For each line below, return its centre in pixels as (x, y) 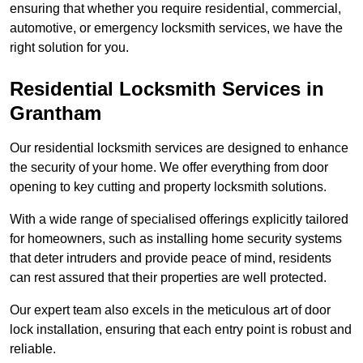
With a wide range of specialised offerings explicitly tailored (179, 220)
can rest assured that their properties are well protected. (168, 278)
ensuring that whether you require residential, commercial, (175, 9)
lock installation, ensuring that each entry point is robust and (181, 330)
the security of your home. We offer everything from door (169, 168)
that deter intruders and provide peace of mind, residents (171, 258)
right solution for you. (69, 48)
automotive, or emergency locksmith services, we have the (176, 28)
